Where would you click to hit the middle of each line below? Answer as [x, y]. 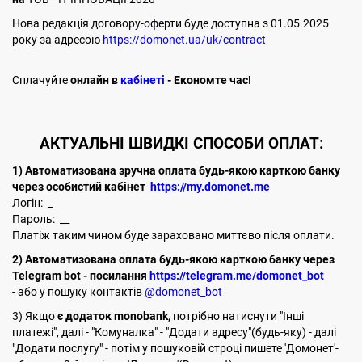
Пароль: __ [41, 219]
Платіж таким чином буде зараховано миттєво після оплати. [173, 235]
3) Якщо [34, 316]
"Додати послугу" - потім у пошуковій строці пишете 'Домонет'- [175, 348]
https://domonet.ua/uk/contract [187, 40]
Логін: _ [32, 202]
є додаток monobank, [113, 316]
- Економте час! [208, 80]
